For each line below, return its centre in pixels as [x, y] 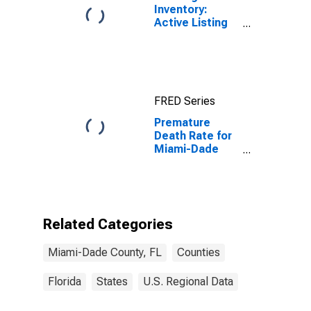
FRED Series [185, 101]
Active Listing [191, 23]
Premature [182, 123]
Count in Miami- [196, 36]
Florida [65, 281]
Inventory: [181, 9]
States [112, 281]
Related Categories [108, 224]
